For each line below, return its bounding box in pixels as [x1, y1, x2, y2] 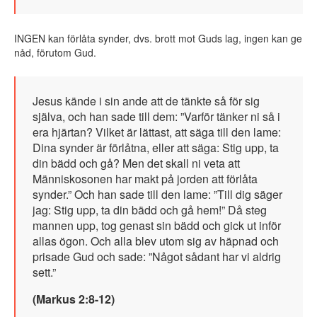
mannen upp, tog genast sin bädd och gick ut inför [33, 217, 281, 234]
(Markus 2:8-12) [33, 291, 115, 308]
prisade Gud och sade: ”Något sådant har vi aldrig [33, 248, 281, 265]
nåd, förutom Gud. [14, 45, 96, 60]
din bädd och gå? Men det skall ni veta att [33, 155, 240, 172]
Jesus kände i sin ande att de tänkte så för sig [33, 93, 260, 110]
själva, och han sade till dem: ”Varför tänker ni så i [33, 108, 280, 125]
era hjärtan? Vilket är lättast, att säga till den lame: [33, 124, 281, 141]
